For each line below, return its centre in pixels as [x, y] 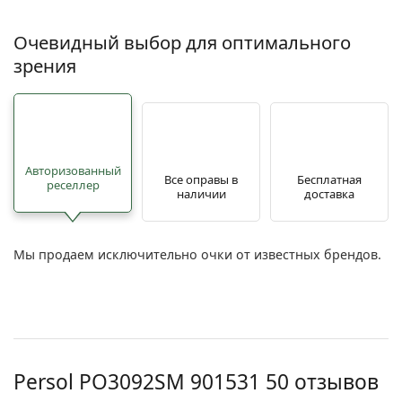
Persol [46, 382]
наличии [201, 193]
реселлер [73, 184]
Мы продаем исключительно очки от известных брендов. [197, 255]
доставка [329, 193]
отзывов [334, 382]
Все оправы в [201, 179]
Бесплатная [329, 179]
